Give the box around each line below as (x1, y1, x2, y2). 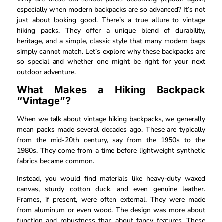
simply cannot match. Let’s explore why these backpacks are (17, 46, 205, 56)
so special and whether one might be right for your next (17, 56, 205, 66)
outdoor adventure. (17, 67, 76, 77)
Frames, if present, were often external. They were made (17, 194, 205, 204)
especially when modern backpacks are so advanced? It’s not (17, 4, 205, 14)
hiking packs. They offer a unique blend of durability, (17, 25, 205, 35)
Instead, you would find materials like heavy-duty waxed (17, 173, 205, 183)
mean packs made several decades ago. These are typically (17, 125, 205, 135)
